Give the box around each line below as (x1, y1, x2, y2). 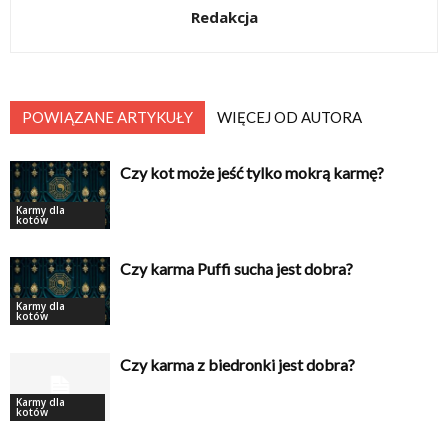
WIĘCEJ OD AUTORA (217, 107, 362, 126)
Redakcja (190, 6, 258, 27)
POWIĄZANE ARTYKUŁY (22, 107, 193, 126)
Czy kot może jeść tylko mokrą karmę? (120, 162, 384, 182)
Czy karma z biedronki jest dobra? (120, 354, 355, 374)
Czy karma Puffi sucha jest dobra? (120, 258, 353, 278)
